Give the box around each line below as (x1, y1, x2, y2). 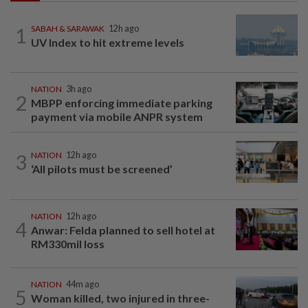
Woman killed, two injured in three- (31, 291, 210, 305)
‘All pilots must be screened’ (31, 162, 173, 176)
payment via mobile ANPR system (31, 110, 203, 124)
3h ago (66, 84, 91, 95)
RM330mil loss (31, 236, 107, 250)
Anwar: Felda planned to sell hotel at (31, 223, 215, 236)
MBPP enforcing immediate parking (31, 96, 212, 110)
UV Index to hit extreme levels (31, 36, 184, 49)
